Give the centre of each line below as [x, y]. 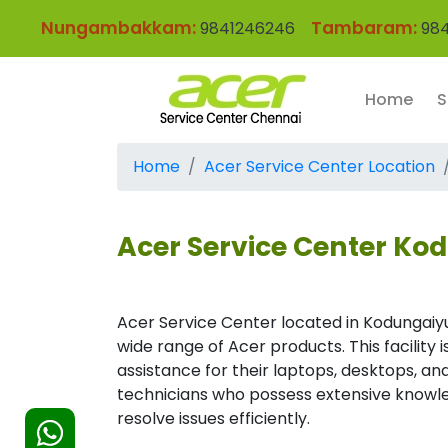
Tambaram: [363, 28]
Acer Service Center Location [319, 166]
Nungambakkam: [118, 28]
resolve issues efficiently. [213, 418]
